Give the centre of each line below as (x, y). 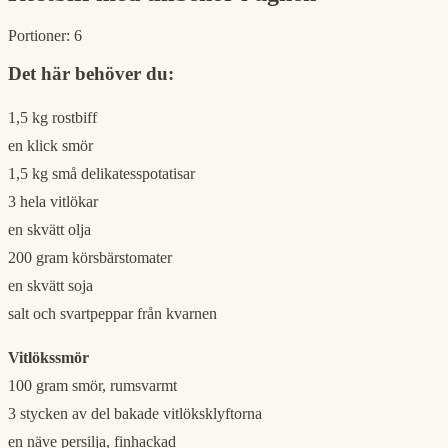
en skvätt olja (49, 230)
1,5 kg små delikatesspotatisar (101, 174)
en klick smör (50, 146)
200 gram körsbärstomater (90, 258)
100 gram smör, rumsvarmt (92, 386)
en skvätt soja (50, 286)
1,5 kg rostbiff (52, 118)
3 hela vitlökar (53, 202)
